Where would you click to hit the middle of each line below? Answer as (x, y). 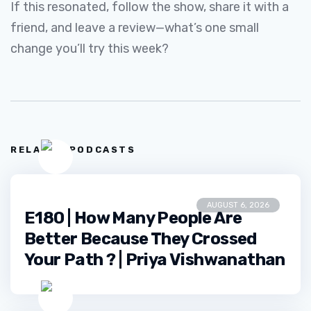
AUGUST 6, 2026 (238, 205)
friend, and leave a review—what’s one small (135, 28)
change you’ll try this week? (90, 49)
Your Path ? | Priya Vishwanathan (155, 260)
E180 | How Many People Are (133, 218)
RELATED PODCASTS (73, 150)
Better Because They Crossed (141, 239)
